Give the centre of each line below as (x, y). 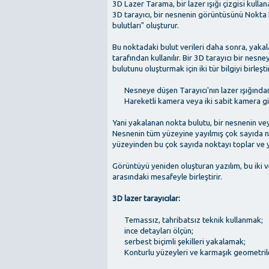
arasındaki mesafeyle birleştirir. (167, 177)
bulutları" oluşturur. (146, 25)
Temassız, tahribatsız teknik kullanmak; (194, 220)
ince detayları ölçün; (159, 231)
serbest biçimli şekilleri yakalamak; (185, 241)
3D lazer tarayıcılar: (146, 198)
